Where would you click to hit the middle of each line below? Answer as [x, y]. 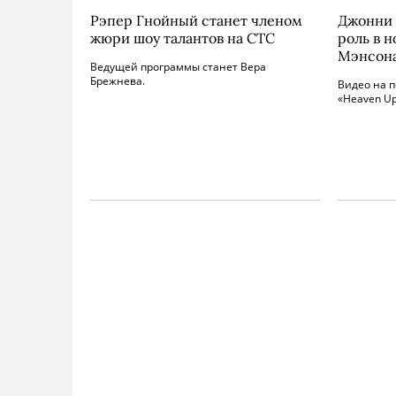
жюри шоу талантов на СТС [183, 38]
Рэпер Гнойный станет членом [196, 20]
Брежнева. [118, 81]
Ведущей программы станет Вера [178, 67]
